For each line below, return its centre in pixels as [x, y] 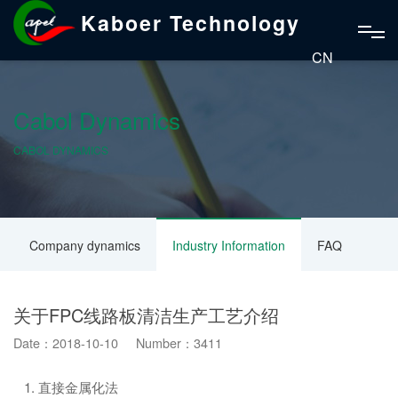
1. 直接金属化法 [66, 387]
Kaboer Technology [190, 22]
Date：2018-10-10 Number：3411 [118, 342]
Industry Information [229, 245]
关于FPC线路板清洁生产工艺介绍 [146, 315]
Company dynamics [85, 245]
